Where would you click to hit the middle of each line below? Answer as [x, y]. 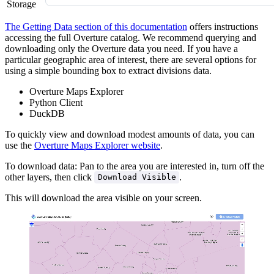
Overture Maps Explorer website [97, 145]
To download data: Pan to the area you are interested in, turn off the [135, 166]
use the [20, 145]
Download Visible [137, 177]
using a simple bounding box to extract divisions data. [108, 70]
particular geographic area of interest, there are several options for [131, 59]
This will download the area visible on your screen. [103, 198]
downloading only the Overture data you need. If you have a [121, 48]
